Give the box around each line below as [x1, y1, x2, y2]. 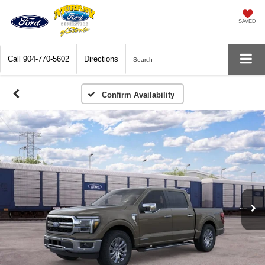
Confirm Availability [101, 91, 174, 100]
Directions [84, 54, 118, 64]
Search [133, 56, 153, 63]
